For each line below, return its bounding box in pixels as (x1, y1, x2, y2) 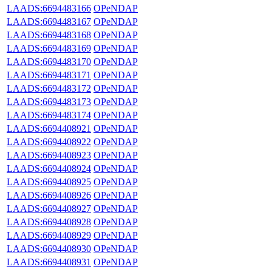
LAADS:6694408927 (7, 203, 91, 214)
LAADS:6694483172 (7, 83, 91, 93)
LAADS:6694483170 (7, 56, 91, 67)
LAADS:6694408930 (7, 243, 91, 254)
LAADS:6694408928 (7, 216, 91, 227)
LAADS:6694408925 (7, 176, 91, 187)
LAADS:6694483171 (7, 69, 91, 80)
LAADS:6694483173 (7, 96, 91, 107)
